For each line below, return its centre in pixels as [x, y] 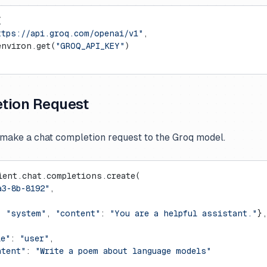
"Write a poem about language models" [123, 251]
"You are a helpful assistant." [183, 213]
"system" [26, 213]
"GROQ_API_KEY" [90, 46]
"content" [78, 213]
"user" [34, 238]
